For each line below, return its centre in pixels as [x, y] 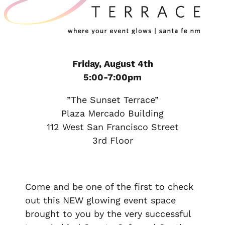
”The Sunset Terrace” [113, 100]
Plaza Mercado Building [113, 114]
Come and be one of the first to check [109, 187]
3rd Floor [113, 141]
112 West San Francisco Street [113, 127]
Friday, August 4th [113, 64]
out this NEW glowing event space [100, 200]
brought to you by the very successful [108, 214]
